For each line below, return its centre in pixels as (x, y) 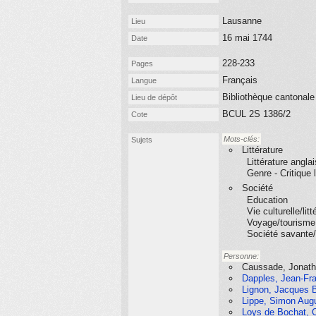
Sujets (142, 140)
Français (240, 80)
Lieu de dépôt (154, 97)
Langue (144, 80)
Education (267, 200)
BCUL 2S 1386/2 (256, 114)
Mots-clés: (242, 139)
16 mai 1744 (247, 38)
